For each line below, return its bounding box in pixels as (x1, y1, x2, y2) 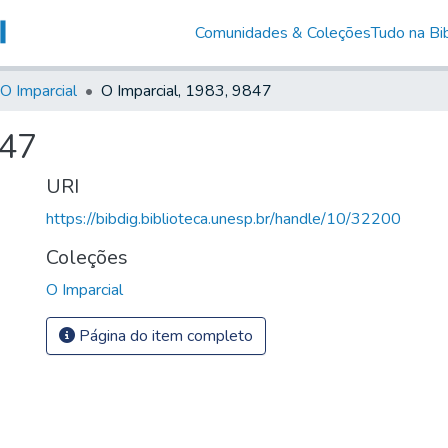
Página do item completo (75, 324, 253, 347)
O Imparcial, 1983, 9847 (101, 79, 272, 102)
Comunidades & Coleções (194, 21, 371, 44)
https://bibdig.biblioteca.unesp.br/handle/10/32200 (46, 207, 401, 230)
